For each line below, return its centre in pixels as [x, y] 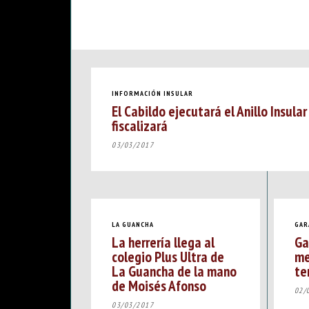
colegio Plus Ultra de [168, 257]
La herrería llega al [163, 242]
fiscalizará [140, 126]
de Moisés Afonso [159, 286]
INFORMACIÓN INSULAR [152, 93]
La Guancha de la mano [174, 271]
